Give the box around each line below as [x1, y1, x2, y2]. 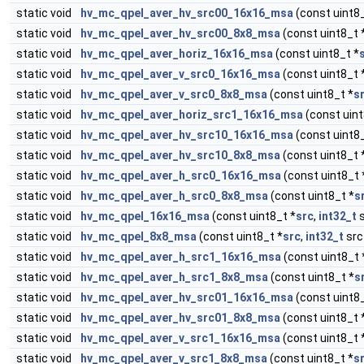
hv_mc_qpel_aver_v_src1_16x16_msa [80, 331, 280, 344]
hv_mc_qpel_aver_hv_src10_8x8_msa [80, 149, 280, 162]
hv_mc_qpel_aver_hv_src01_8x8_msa [80, 311, 280, 324]
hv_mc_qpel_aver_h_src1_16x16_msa [80, 250, 281, 263]
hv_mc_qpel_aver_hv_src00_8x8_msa [80, 27, 280, 40]
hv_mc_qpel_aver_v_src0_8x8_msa [80, 88, 267, 101]
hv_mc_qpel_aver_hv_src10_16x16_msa [80, 128, 293, 141]
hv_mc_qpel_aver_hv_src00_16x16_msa [80, 6, 293, 19]
